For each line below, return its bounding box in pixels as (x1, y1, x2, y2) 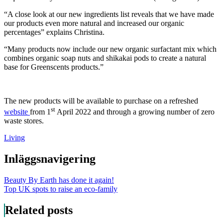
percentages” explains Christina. (4, 27, 107, 36)
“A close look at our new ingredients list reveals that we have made (4, 9, 214, 18)
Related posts (5, 203, 73, 217)
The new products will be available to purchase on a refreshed (4, 96, 198, 105)
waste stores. (4, 116, 44, 125)
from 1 (30, 108, 51, 116)
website (4, 108, 30, 116)
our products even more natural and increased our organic (4, 18, 184, 27)
